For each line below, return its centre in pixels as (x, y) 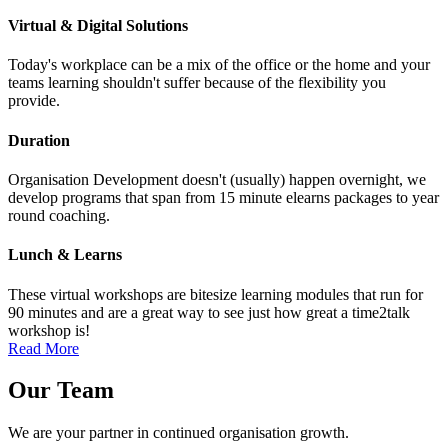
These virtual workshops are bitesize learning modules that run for (215, 294)
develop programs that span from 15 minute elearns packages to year (223, 197)
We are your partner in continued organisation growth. (178, 433)
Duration (39, 140)
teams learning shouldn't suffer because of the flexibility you (197, 83)
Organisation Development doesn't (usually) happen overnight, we (217, 179)
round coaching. (59, 215)
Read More (43, 348)
